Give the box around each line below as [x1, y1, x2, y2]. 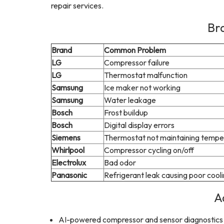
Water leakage [104, 95, 156, 105]
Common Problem [104, 45, 166, 55]
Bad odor [104, 157, 136, 167]
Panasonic [51, 170, 87, 180]
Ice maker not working [104, 82, 180, 92]
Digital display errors [104, 120, 174, 130]
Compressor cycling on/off [104, 145, 194, 155]
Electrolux [51, 157, 86, 167]
